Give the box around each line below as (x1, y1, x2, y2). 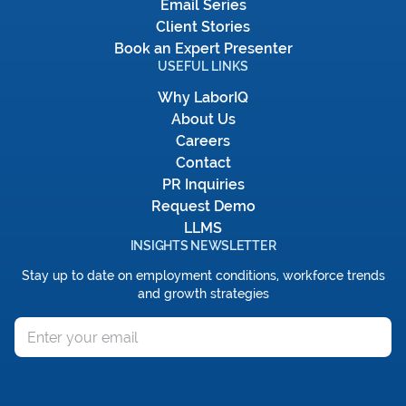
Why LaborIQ (158, 89, 248, 106)
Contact (175, 154, 231, 171)
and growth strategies (137, 286, 269, 301)
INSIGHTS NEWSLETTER (130, 238, 276, 253)
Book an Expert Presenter (113, 40, 293, 57)
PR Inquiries (161, 176, 245, 193)
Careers (176, 132, 230, 150)
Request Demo (150, 198, 256, 215)
